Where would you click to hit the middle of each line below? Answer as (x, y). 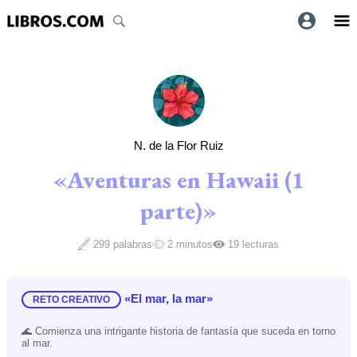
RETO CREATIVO (71, 299)
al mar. (37, 343)
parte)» (178, 210)
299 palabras (123, 244)
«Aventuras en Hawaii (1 (178, 179)
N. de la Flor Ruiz (178, 145)
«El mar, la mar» (168, 298)
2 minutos (190, 244)
